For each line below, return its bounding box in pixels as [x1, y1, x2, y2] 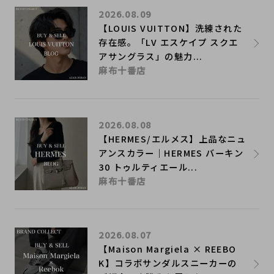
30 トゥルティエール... [98, 160, 198, 173]
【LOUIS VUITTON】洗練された [98, 21, 242, 35]
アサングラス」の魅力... [98, 50, 203, 63]
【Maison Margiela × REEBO [98, 242, 237, 255]
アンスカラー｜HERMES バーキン [98, 146, 244, 159]
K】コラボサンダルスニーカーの [98, 256, 237, 269]
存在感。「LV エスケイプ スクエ [98, 35, 239, 49]
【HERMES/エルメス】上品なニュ [98, 131, 246, 145]
